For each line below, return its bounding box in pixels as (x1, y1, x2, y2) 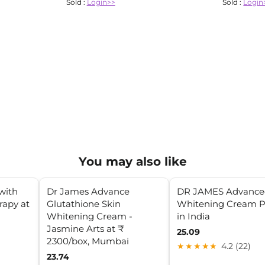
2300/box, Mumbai (47, 235, 129, 247)
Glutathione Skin (47, 198, 121, 210)
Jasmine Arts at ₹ (47, 223, 124, 235)
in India (177, 211, 210, 222)
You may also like (78, 154, 187, 169)
